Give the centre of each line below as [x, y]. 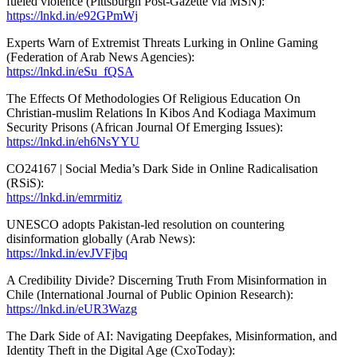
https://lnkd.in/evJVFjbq [67, 253]
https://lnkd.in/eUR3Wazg [72, 308]
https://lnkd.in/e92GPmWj [72, 15]
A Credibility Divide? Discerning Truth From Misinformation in [167, 280]
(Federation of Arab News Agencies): [100, 57]
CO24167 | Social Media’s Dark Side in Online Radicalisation [162, 168]
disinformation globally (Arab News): [101, 238]
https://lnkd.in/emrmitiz [64, 197]
